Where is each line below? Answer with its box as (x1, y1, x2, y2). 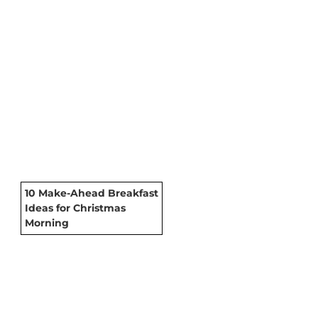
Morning (25, 216, 69, 229)
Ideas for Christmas (25, 201, 126, 214)
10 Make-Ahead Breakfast (25, 186, 158, 199)
